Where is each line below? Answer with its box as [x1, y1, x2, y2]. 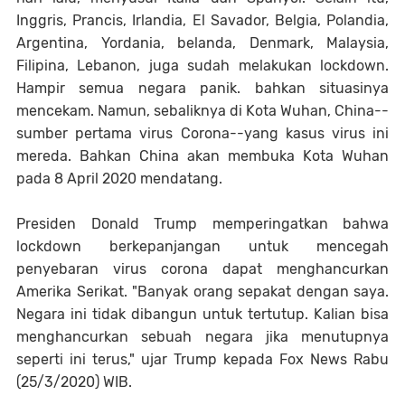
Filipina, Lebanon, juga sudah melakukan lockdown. [16, 56, 389, 74]
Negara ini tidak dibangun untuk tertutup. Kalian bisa [16, 305, 389, 323]
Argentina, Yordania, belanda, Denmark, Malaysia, [16, 33, 389, 52]
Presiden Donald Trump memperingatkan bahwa [16, 214, 389, 232]
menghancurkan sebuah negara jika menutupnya [16, 327, 389, 345]
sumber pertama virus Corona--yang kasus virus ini [16, 124, 389, 142]
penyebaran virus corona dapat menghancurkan [16, 259, 389, 278]
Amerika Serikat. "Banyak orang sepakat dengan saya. [16, 282, 389, 300]
